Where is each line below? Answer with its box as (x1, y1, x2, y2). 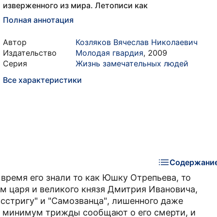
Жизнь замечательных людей (76, 59, 188, 68)
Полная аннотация (3, 15, 74, 25)
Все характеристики (3, 75, 82, 85)
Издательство (3, 48, 57, 58)
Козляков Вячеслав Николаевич (76, 37, 198, 47)
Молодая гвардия (76, 48, 143, 58)
